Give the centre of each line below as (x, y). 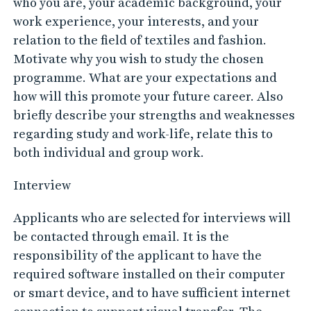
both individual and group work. (108, 152)
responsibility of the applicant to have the (137, 255)
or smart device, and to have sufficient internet (151, 293)
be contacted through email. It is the (121, 236)
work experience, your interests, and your (136, 21)
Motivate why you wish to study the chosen (138, 59)
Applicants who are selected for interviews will (152, 218)
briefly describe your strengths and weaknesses (154, 115)
